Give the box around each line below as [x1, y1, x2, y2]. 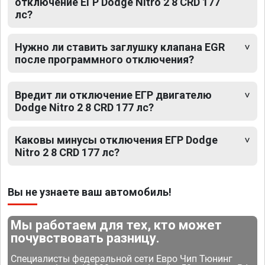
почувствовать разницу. [11, 230, 160, 245]
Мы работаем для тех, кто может [11, 217, 222, 232]
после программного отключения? [15, 53, 194, 66]
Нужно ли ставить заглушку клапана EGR [15, 40, 225, 53]
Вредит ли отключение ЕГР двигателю [15, 88, 212, 101]
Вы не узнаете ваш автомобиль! [8, 185, 172, 198]
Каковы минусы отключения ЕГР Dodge [15, 133, 218, 146]
